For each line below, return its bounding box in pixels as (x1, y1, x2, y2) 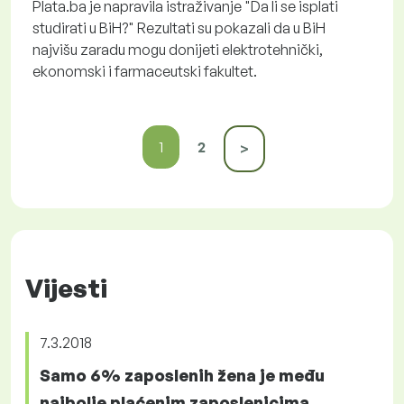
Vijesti (25, 271, 107, 304)
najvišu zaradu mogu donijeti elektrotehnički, (32, 40, 323, 59)
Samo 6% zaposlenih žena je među (40, 364, 325, 385)
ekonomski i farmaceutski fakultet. (32, 61, 257, 80)
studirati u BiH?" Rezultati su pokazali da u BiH (32, 18, 326, 37)
